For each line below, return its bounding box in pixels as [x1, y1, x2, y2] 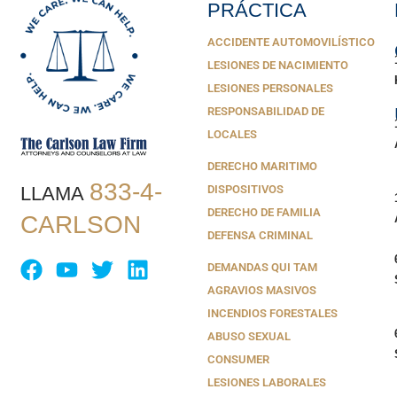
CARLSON [20, 211, 142, 239]
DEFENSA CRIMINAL [207, 229, 313, 243]
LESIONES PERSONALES [207, 82, 333, 96]
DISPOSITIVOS [207, 183, 284, 197]
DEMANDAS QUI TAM [207, 261, 317, 275]
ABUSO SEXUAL [207, 330, 291, 344]
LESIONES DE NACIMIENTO [207, 58, 348, 73]
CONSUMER [207, 353, 269, 367]
